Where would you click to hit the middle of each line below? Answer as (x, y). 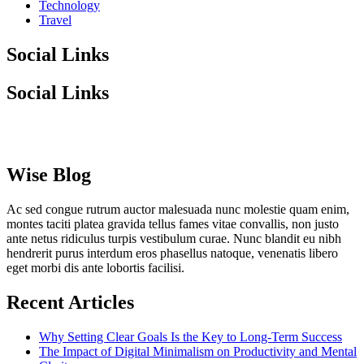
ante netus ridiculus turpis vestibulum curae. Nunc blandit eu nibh (174, 238)
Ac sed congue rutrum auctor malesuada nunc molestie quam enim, (178, 209)
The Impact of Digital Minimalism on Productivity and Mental (198, 351)
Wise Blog (49, 174)
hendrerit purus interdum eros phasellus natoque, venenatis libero (172, 253)
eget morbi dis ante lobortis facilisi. (95, 267)
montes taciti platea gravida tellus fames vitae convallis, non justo (173, 223)
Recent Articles (70, 302)
